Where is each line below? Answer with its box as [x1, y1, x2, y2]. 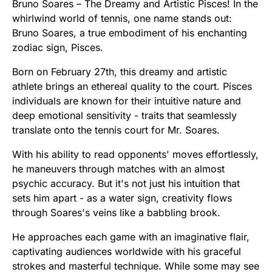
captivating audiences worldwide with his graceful [12, 245, 241, 258]
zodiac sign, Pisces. [12, 41, 103, 54]
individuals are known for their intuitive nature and [12, 95, 241, 107]
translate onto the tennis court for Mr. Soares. [12, 124, 220, 137]
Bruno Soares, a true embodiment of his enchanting [12, 27, 247, 39]
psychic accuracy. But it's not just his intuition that [12, 177, 240, 190]
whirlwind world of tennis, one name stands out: [12, 12, 232, 25]
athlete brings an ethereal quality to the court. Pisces [12, 80, 252, 93]
